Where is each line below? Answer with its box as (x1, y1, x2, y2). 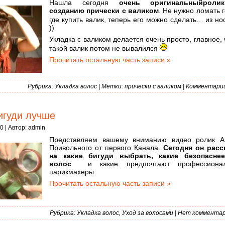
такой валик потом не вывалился (49, 44, 160, 53)
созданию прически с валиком (49, 7, 159, 15)
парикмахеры (49, 168, 94, 176)
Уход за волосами (122, 209, 173, 217)
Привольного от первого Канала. (49, 144, 163, 152)
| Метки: (97, 83, 125, 90)
